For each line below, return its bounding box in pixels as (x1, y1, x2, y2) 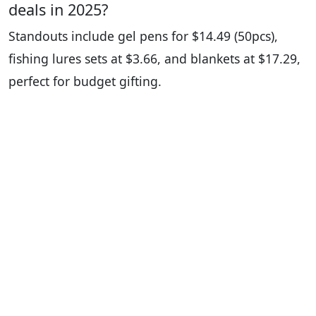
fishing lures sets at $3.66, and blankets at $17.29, (8, 50, 300, 68)
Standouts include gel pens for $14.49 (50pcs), (8, 28, 278, 45)
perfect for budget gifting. (8, 73, 162, 90)
